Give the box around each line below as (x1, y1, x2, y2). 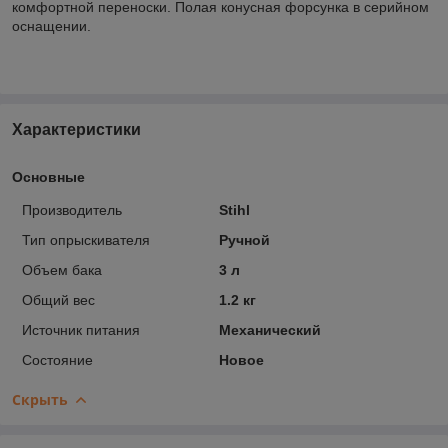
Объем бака (22, 261, 102, 278)
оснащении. (12, 17, 91, 34)
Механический (218, 321, 321, 338)
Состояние (22, 351, 93, 368)
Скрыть (12, 389, 68, 409)
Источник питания (22, 321, 140, 338)
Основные (12, 168, 85, 185)
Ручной (218, 231, 270, 248)
